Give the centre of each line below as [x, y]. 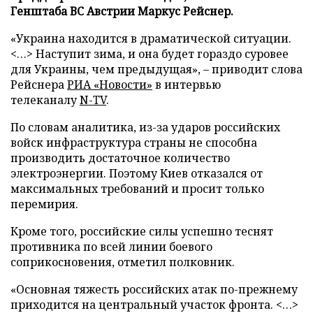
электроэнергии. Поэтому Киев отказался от [137, 173]
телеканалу [45, 100]
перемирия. [44, 204]
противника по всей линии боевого [111, 246]
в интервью [187, 84]
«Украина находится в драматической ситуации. [151, 38]
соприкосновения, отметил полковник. [123, 262]
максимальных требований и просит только [137, 188]
